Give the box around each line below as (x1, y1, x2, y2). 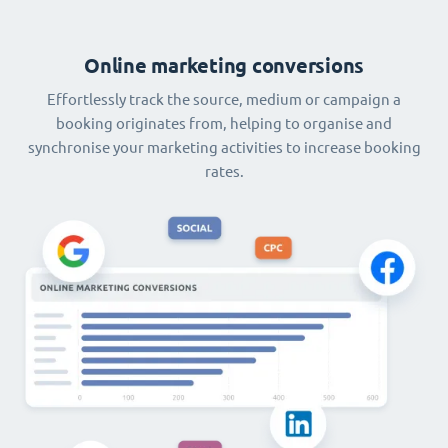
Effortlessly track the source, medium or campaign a (47, 90, 401, 108)
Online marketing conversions (84, 53, 364, 77)
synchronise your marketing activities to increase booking (27, 138, 421, 156)
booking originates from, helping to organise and (56, 114, 392, 132)
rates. (204, 162, 244, 180)
